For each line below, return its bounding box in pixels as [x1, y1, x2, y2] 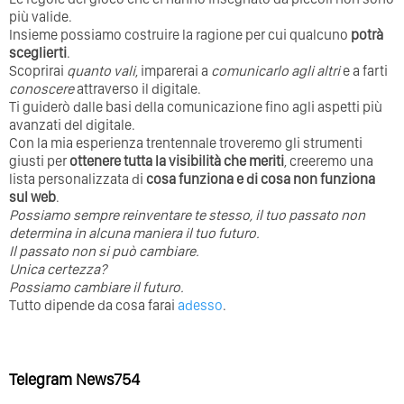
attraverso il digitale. [74, 80, 201, 98]
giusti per [9, 152, 69, 170]
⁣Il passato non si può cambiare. [9, 243, 199, 261]
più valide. [9, 8, 72, 26]
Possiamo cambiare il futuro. [9, 279, 184, 297]
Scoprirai [9, 62, 67, 80]
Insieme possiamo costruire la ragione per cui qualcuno [9, 26, 351, 44]
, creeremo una [284, 152, 373, 170]
